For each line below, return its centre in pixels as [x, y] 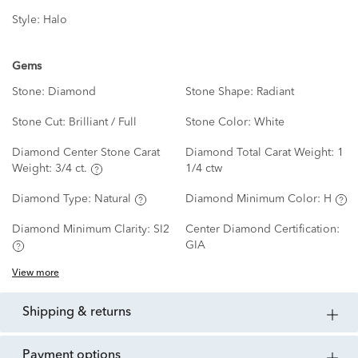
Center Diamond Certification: [262, 230]
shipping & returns [80, 313]
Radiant [275, 92]
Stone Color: [219, 123]
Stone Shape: [221, 92]
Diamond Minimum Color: [254, 199]
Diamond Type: [53, 199]
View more [36, 274]
